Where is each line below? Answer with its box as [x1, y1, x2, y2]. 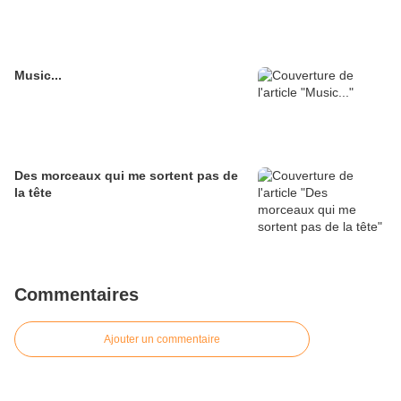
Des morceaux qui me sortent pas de [14, 168, 238, 183]
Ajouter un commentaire [104, 333, 220, 346]
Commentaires [14, 285, 139, 305]
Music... [14, 68, 62, 83]
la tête [14, 185, 52, 200]
